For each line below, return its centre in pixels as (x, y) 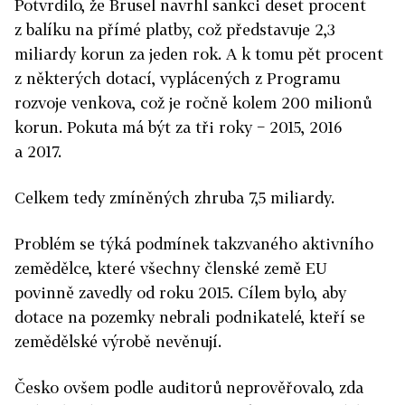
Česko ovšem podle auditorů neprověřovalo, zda (189, 387)
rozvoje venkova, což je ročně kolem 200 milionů (193, 103)
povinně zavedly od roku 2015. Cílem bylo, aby (180, 292)
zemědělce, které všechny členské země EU (171, 268)
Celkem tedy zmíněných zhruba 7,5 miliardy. (174, 198)
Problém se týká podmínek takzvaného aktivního (194, 244)
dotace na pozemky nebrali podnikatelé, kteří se (190, 317)
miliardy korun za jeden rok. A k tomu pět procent (199, 54)
